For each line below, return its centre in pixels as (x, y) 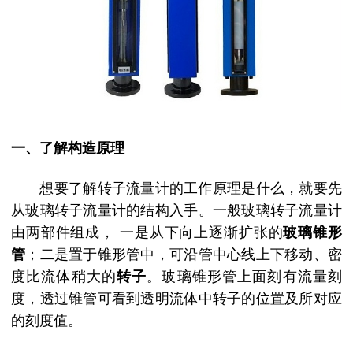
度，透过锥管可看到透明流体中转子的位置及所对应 (176, 299)
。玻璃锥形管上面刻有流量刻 (245, 277)
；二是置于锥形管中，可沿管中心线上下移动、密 (184, 255)
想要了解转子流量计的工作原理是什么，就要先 (191, 189)
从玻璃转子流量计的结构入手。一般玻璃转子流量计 (176, 211)
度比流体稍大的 (64, 277)
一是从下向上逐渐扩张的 (201, 233)
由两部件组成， (63, 233)
